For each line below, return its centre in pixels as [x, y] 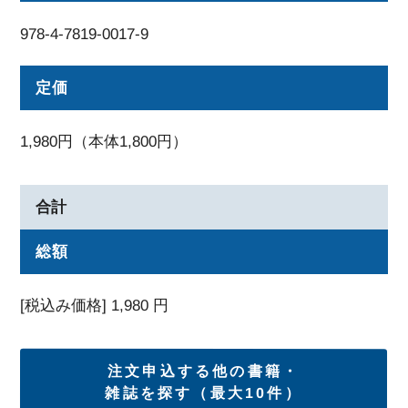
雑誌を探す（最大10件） [204, 393]
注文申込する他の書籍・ [204, 371]
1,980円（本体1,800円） [104, 142]
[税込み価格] [66, 306]
